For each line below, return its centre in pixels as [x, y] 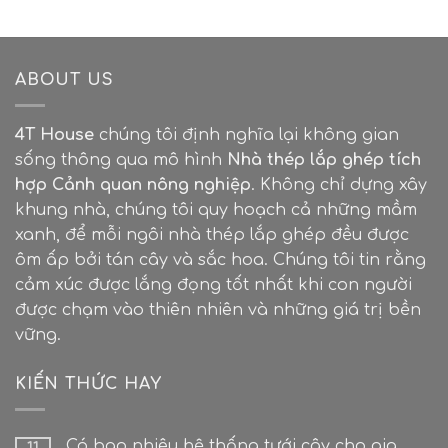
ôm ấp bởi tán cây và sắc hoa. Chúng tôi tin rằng [220, 260]
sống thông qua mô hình [121, 160]
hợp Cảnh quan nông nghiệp [133, 185]
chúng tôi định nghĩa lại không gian [249, 135]
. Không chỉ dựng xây [339, 185]
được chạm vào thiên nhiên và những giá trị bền [218, 310]
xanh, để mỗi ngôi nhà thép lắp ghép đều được [212, 235]
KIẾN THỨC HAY [88, 384]
